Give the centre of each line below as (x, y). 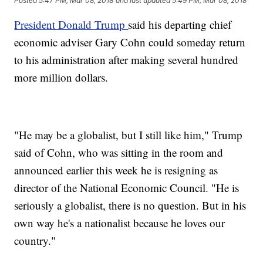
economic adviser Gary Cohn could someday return (130, 42)
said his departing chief (180, 25)
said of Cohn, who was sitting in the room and (119, 153)
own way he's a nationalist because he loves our (120, 223)
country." (35, 241)
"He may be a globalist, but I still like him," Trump (129, 135)
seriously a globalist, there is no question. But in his (130, 205)
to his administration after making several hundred (127, 60)
